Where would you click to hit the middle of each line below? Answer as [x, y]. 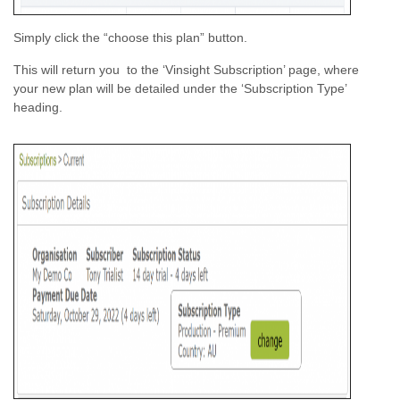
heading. [38, 107]
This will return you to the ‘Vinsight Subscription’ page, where [186, 70]
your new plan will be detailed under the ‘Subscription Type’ [180, 88]
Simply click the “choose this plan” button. [130, 37]
